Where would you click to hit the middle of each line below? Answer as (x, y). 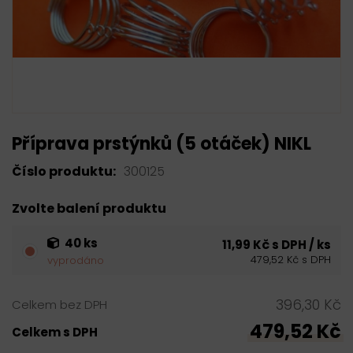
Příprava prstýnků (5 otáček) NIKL (162, 144)
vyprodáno (76, 260)
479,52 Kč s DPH (291, 259)
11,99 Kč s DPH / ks (277, 244)
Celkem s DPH (55, 332)
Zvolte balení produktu (89, 208)
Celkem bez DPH (59, 305)
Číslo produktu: (64, 171)
